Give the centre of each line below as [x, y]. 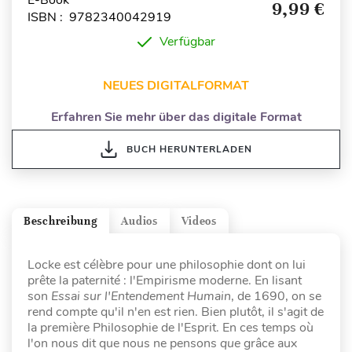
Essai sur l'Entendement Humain [141, 296]
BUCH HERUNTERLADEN [189, 149]
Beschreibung [61, 221]
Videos [199, 221]
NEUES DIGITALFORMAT [176, 86]
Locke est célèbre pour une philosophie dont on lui [167, 265]
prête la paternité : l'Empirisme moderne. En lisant [165, 280]
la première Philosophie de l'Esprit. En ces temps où [170, 328]
